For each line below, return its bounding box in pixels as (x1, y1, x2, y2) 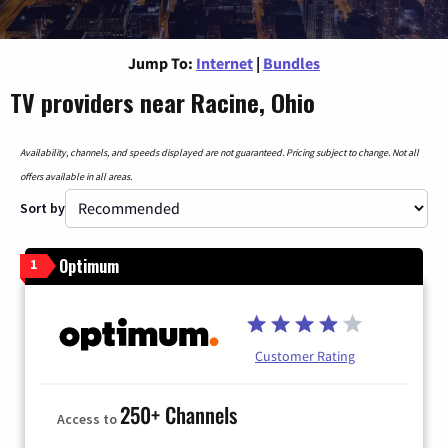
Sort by (20, 198, 65, 217)
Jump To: (128, 52, 193, 73)
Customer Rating (255, 346, 355, 365)
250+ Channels (120, 399, 237, 431)
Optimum (59, 253, 119, 278)
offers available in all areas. (20, 169, 132, 183)
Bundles (263, 52, 320, 73)
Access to (57, 410, 120, 429)
